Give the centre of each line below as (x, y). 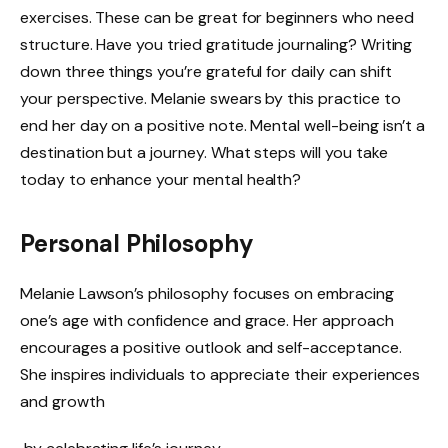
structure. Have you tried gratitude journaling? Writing (216, 45)
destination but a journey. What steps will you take (204, 153)
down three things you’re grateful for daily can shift (206, 72)
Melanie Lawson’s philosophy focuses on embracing (207, 293)
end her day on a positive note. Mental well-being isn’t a (223, 126)
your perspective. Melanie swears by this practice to (210, 99)
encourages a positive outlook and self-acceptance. (211, 347)
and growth (62, 401)
